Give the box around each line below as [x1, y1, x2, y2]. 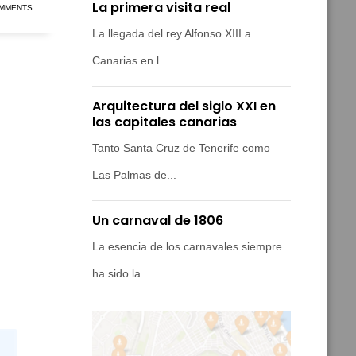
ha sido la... [92, 267, 150, 281]
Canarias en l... [92, 54, 168, 68]
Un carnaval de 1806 [92, 211, 223, 230]
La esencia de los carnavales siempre [92, 240, 282, 253]
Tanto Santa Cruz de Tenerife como [92, 141, 270, 155]
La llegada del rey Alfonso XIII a [92, 27, 251, 41]
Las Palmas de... [92, 168, 176, 182]
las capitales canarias [92, 113, 237, 132]
